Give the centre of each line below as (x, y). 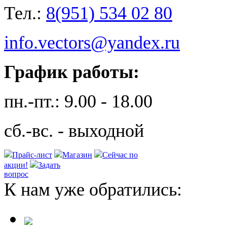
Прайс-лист (32, 155)
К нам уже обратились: (93, 189)
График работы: (72, 72)
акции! (16, 165)
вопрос (16, 174)
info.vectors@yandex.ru (92, 42)
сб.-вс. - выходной (74, 130)
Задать (49, 165)
